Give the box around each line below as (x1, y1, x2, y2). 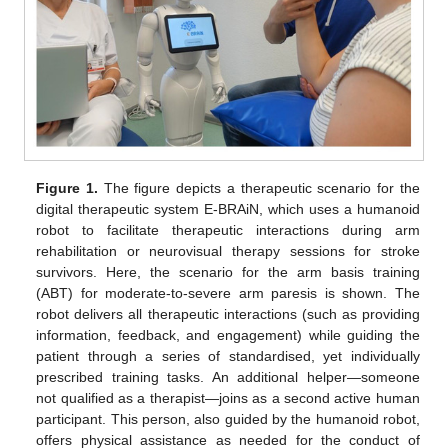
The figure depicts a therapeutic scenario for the (98, 180, 420, 197)
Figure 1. (36, 180, 99, 197)
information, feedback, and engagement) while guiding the (36, 327, 420, 344)
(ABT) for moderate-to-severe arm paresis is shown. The (36, 285, 420, 302)
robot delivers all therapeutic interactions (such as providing (36, 306, 420, 323)
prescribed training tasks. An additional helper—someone (36, 369, 420, 386)
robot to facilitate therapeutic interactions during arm (36, 222, 420, 239)
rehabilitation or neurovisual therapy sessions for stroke (36, 243, 420, 260)
